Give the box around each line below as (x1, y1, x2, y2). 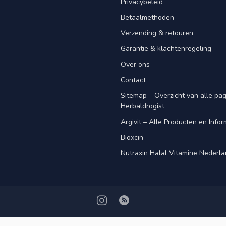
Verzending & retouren (121, 28, 193, 38)
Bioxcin (121, 133, 143, 143)
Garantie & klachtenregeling (121, 44, 211, 54)
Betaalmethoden (121, 13, 174, 23)
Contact (121, 75, 146, 85)
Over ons (121, 60, 150, 70)
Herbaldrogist (121, 101, 164, 111)
